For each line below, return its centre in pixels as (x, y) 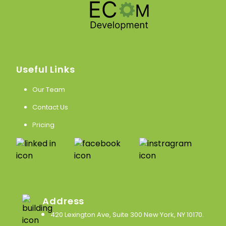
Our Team (49, 89)
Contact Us (50, 107)
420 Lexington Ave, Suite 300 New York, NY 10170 (126, 214)
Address (64, 201)
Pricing (43, 125)
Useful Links (46, 69)
